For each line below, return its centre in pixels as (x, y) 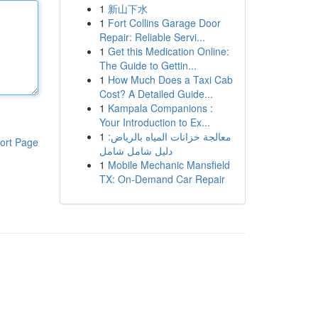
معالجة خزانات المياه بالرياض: (169, 136)
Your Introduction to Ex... (154, 122)
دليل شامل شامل (136, 150)
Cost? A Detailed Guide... (156, 94)
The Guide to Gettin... (148, 65)
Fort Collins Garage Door (164, 23)
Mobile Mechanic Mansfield (169, 165)
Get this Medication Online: (168, 51)
